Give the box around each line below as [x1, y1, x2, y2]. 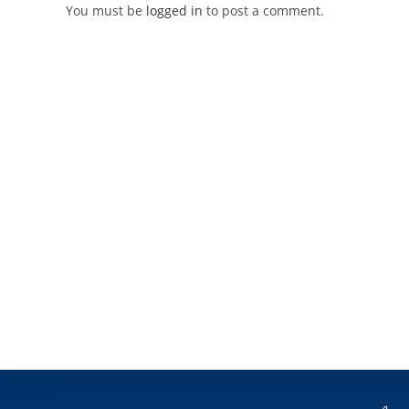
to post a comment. [203, 2, 324, 20]
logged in [146, 2, 203, 20]
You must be [66, 2, 146, 20]
